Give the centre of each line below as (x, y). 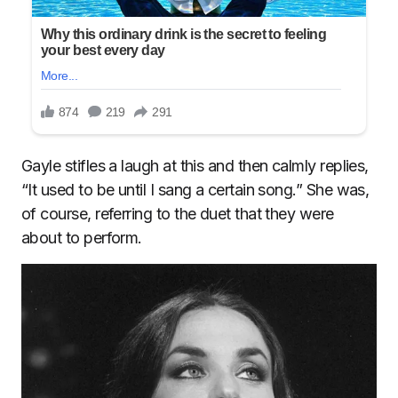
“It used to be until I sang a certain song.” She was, (195, 190)
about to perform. (82, 238)
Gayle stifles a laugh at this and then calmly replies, (195, 166)
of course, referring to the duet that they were (178, 214)
